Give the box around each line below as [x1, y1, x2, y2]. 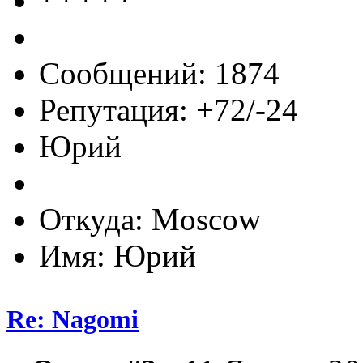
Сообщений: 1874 [39, 55, 280, 91]
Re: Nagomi [6, 304, 139, 334]
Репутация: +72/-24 [39, 92, 298, 127]
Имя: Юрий [39, 237, 196, 273]
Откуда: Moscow [39, 201, 261, 237]
